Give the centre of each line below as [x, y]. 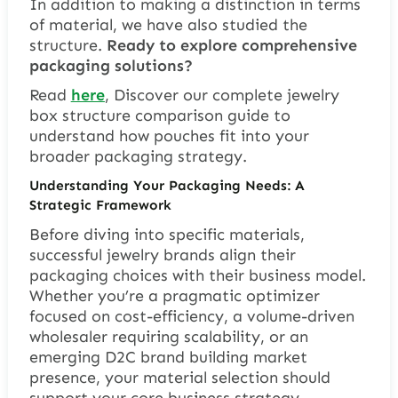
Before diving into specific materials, [167, 234]
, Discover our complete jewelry [222, 95]
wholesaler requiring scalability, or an [168, 336]
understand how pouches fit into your [169, 135]
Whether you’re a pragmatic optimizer [174, 295]
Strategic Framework [100, 204]
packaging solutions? [111, 65]
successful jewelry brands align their [162, 255]
